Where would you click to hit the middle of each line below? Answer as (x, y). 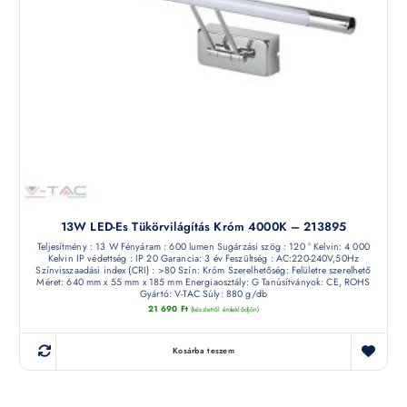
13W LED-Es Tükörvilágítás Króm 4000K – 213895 (203, 226)
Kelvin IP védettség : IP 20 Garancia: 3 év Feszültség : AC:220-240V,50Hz (203, 258)
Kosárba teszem (203, 351)
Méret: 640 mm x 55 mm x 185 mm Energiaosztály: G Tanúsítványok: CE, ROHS (203, 282)
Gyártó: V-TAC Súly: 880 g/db (203, 293)
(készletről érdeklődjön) (225, 310)
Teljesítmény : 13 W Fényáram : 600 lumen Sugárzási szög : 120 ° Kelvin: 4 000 (203, 246)
